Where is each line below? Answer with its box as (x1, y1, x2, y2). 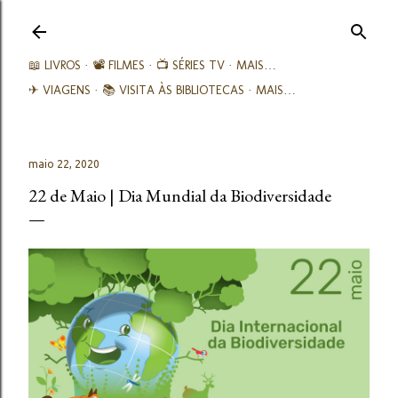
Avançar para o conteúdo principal (78, 11, 320, 34)
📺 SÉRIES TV (156, 58, 225, 73)
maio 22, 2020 (28, 158, 99, 170)
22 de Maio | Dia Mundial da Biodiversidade (28, 184, 331, 207)
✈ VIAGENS (28, 83, 91, 98)
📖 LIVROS (28, 58, 81, 73)
